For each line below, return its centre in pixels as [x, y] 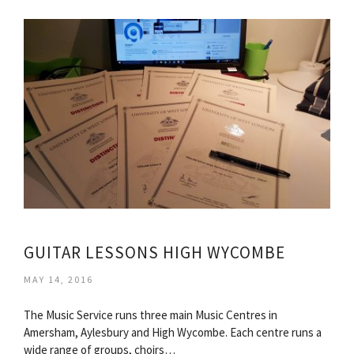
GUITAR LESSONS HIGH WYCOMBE [154, 252]
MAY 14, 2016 [58, 279]
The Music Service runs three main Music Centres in [151, 315]
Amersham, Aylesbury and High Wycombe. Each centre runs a [173, 332]
